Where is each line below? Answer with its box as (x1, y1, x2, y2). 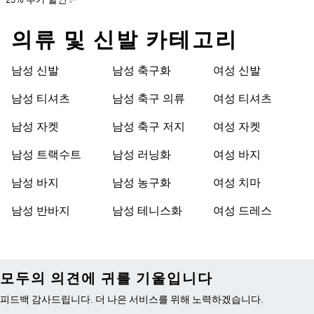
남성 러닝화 (112, 150, 171, 161)
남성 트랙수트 (11, 150, 81, 161)
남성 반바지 (11, 206, 70, 217)
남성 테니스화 (112, 206, 182, 217)
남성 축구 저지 (112, 122, 185, 133)
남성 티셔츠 (11, 94, 70, 105)
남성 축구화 (112, 66, 171, 77)
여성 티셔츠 (213, 94, 272, 105)
